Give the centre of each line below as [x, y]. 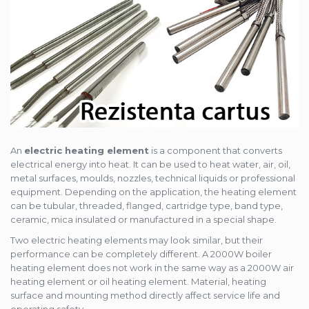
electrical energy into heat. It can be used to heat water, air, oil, [150, 165]
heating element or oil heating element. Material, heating [138, 282]
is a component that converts [216, 151]
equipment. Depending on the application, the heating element [153, 192]
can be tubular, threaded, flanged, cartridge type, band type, [147, 206]
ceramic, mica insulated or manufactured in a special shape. [143, 220]
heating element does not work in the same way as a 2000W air [152, 268]
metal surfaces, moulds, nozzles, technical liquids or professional [153, 178]
